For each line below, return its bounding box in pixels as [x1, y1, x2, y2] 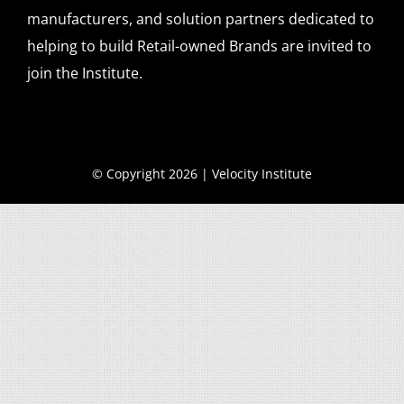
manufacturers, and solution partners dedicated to [26, 9, 374, 30]
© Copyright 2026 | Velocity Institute [92, 165, 312, 183]
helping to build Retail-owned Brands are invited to [26, 36, 372, 57]
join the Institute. [26, 63, 142, 84]
